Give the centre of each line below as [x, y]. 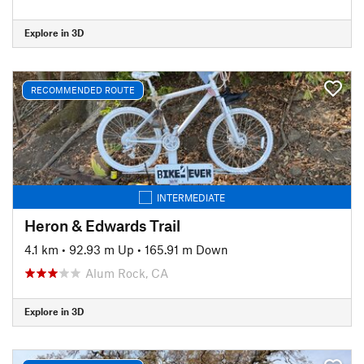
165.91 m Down [186, 249]
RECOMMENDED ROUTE [83, 90]
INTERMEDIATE [191, 197]
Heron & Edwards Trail [102, 225]
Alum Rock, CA [127, 273]
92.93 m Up [102, 249]
